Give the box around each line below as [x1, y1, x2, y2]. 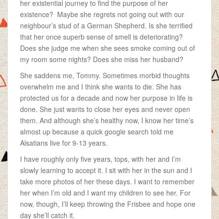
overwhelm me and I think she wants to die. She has [20, 82, 181, 91]
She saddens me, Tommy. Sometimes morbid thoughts [20, 70, 190, 80]
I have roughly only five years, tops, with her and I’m [20, 154, 181, 164]
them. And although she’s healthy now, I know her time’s [20, 115, 194, 125]
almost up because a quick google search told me [20, 127, 174, 136]
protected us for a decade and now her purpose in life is [20, 93, 193, 103]
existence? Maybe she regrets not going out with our [20, 9, 184, 19]
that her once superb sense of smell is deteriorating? [20, 32, 183, 42]
